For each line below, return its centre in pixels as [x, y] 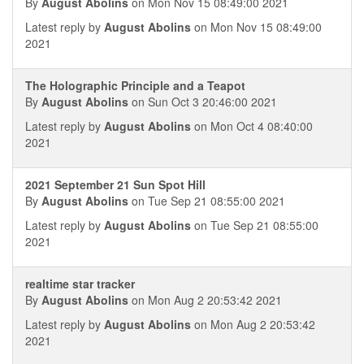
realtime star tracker [80, 284]
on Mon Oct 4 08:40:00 [252, 126]
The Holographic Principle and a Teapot [135, 85]
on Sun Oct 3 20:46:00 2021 [203, 102]
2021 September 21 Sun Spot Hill [115, 184]
